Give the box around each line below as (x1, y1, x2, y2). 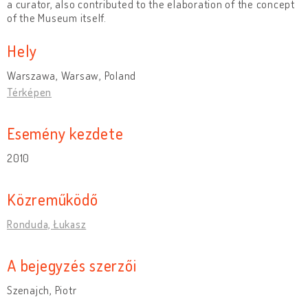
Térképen (7, 85, 52, 99)
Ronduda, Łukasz (7, 217, 87, 231)
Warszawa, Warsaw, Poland (7, 68, 136, 82)
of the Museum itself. (7, 10, 107, 25)
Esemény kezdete (7, 122, 124, 143)
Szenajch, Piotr (7, 283, 77, 297)
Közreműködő (7, 188, 98, 209)
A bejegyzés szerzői (7, 254, 137, 275)
